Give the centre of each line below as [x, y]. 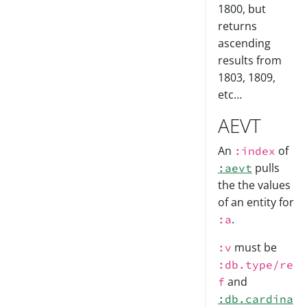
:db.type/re [255, 265]
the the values [254, 185]
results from [249, 61]
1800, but [242, 9]
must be [254, 248]
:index [255, 151]
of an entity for [256, 202]
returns [237, 26]
